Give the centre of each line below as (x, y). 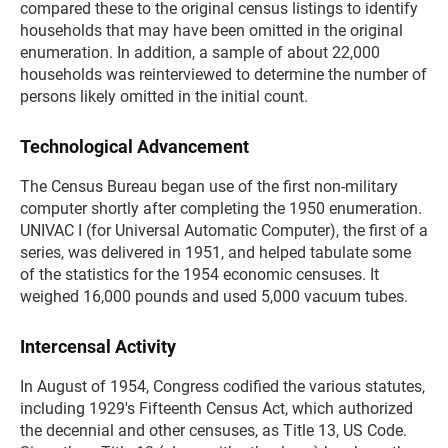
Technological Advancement (134, 146)
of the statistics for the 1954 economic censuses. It (199, 274)
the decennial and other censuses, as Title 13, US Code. (213, 430)
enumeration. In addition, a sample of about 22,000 (200, 52)
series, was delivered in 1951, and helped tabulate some (215, 252)
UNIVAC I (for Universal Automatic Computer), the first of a (224, 230)
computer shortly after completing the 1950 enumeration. (221, 208)
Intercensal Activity (98, 346)
